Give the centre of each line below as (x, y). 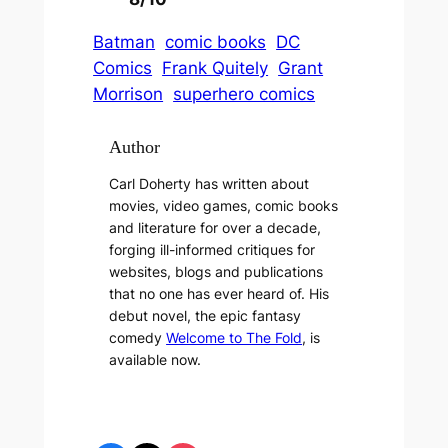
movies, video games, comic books (224, 206)
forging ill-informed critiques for (212, 250)
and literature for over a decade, (215, 228)
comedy (138, 338)
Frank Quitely (215, 67)
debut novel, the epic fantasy (205, 316)
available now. (155, 360)
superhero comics (244, 93)
